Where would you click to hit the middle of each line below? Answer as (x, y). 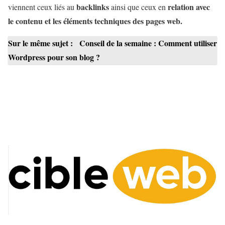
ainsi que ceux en (138, 7)
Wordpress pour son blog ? (54, 57)
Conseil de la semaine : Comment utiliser (148, 43)
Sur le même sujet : (41, 43)
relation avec (189, 7)
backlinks (93, 7)
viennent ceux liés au (42, 7)
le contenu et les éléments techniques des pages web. (95, 21)
